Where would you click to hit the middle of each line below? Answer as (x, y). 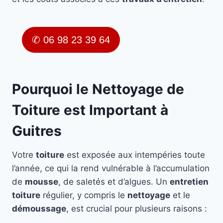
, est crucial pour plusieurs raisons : (137, 209)
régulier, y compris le (84, 195)
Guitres (37, 131)
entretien (189, 182)
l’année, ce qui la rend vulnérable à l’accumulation (111, 168)
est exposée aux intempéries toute (135, 155)
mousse (42, 182)
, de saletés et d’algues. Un (114, 182)
